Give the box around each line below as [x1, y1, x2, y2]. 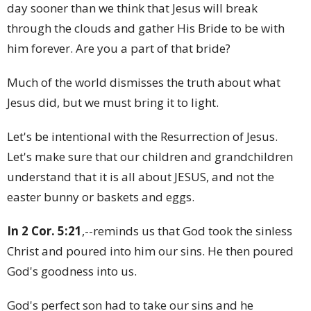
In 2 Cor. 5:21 [7, 223, 82, 239]
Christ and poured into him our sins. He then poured [7, 243, 294, 260]
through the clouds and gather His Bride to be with [7, 20, 285, 37]
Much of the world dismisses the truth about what [7, 74, 280, 91]
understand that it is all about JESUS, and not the [7, 169, 274, 185]
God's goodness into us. [7, 263, 137, 280]
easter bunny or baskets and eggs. [7, 189, 194, 205]
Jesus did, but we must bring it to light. [7, 94, 221, 111]
